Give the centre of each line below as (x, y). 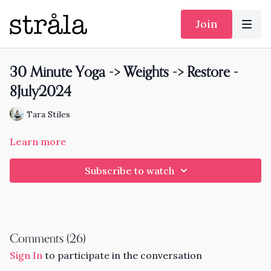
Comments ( (40, 239)
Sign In (26, 255)
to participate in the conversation (122, 255)
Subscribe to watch (129, 171)
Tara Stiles (48, 114)
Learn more (38, 142)
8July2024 (41, 92)
